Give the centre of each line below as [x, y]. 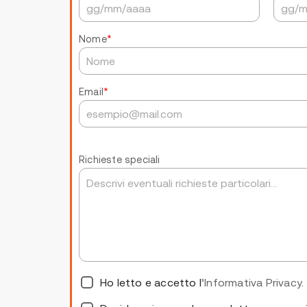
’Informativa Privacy [251, 282]
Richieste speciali [120, 159]
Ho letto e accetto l [151, 282]
